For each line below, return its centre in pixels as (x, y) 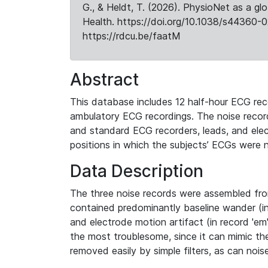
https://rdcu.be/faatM (132, 36)
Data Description (137, 171)
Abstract (104, 80)
